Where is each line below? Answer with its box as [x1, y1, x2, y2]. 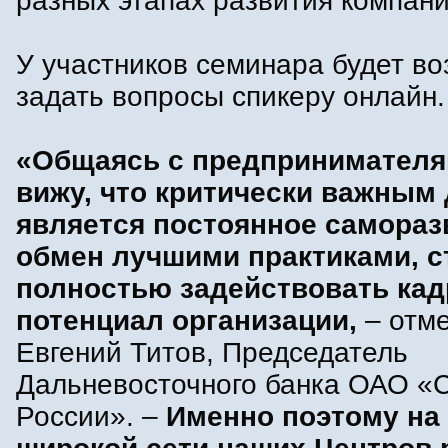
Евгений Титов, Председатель [16, 337, 408, 369]
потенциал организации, [16, 305, 357, 337]
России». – [16, 401, 166, 433]
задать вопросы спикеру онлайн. [16, 81, 445, 113]
